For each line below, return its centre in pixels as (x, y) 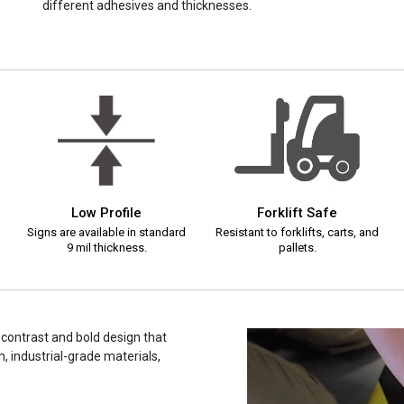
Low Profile (107, 213)
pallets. (297, 248)
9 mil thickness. (106, 248)
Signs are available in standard (107, 233)
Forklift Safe (298, 213)
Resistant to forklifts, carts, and (298, 233)
